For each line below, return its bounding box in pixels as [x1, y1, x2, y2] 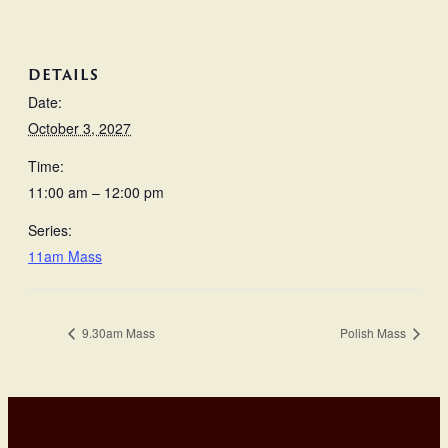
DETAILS [28, 64, 99, 86]
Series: [28, 220, 72, 241]
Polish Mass [340, 324, 409, 342]
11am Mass [28, 246, 102, 267]
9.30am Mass [79, 324, 155, 342]
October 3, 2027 [28, 118, 131, 139]
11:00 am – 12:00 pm [28, 182, 164, 203]
